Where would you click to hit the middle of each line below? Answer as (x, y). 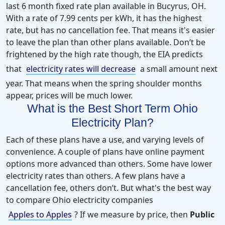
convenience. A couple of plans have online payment (105, 152)
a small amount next (178, 69)
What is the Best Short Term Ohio (113, 109)
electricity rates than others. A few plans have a (96, 176)
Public (202, 215)
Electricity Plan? (113, 123)
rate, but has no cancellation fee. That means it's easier (110, 30)
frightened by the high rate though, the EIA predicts (104, 54)
